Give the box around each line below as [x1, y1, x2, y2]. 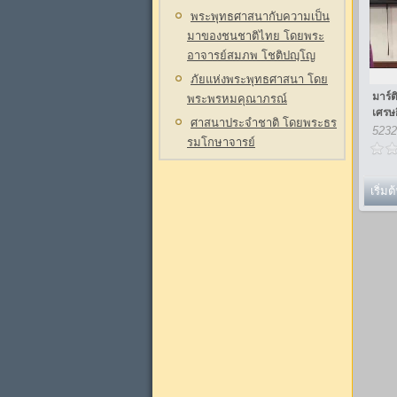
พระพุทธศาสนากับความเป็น [191, 10, 330, 23]
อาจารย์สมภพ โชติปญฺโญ [187, 49, 315, 62]
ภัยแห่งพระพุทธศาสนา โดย [191, 73, 328, 86]
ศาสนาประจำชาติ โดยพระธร [191, 116, 337, 129]
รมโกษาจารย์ [187, 136, 255, 149]
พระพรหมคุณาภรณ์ [187, 92, 287, 105]
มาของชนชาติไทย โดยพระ [187, 29, 324, 43]
